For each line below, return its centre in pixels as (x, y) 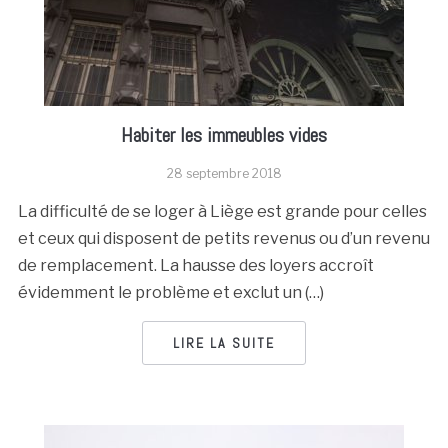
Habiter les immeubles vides (224, 135)
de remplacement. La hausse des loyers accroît (195, 265)
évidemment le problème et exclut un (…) (170, 292)
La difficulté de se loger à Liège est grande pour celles (222, 211)
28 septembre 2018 (224, 173)
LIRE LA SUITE (224, 343)
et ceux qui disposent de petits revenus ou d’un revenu (223, 238)
